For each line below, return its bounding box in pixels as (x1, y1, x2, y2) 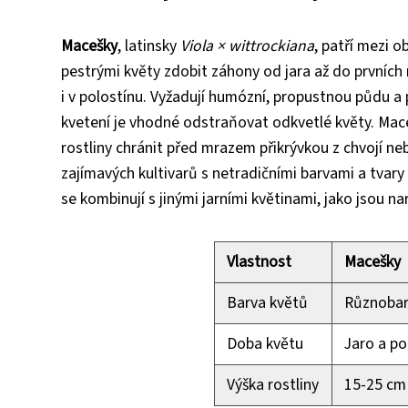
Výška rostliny (226, 373, 319, 397)
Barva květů (226, 291, 308, 315)
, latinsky (117, 35, 180, 58)
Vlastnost (226, 250, 291, 274)
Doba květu (226, 332, 303, 356)
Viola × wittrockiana (180, 35, 314, 58)
